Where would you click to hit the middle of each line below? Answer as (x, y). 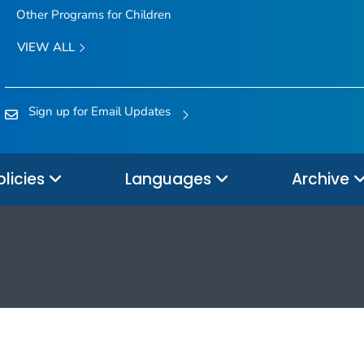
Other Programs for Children (93, 15)
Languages (170, 179)
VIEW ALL (47, 48)
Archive (323, 179)
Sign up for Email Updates (100, 112)
